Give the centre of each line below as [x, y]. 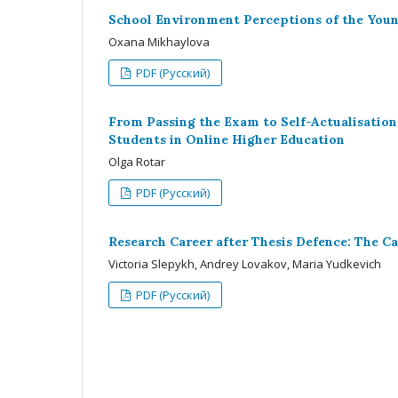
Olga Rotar [137, 161]
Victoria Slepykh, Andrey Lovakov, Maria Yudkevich [245, 263]
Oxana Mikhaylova [159, 41]
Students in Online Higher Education [227, 139]
